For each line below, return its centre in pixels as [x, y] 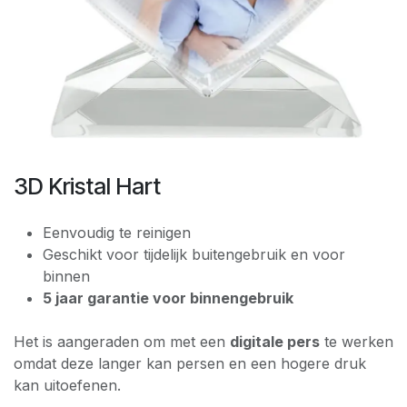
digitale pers [275, 342]
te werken [357, 342]
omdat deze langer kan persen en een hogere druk [190, 364]
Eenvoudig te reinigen [117, 233]
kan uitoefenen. [67, 386]
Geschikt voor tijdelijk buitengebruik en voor [194, 255]
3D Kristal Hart [87, 187]
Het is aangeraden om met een [122, 342]
